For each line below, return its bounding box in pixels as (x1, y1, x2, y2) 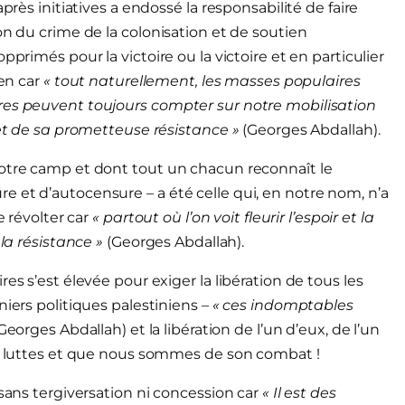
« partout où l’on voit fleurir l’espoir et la (92, 208, 374, 226)
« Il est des (259, 383, 336, 401)
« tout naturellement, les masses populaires (42, 71, 361, 89)
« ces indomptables (212, 296, 353, 314)
